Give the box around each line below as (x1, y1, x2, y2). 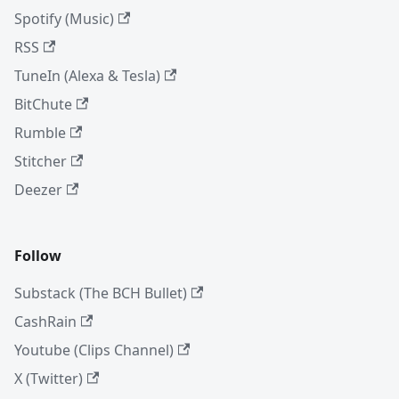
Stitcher (14, 151, 67, 171)
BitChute (14, 94, 72, 114)
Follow (14, 245, 61, 265)
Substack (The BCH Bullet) (14, 282, 187, 303)
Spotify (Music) (14, 8, 114, 28)
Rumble (14, 122, 66, 142)
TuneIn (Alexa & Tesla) (14, 65, 160, 85)
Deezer (14, 179, 62, 199)
